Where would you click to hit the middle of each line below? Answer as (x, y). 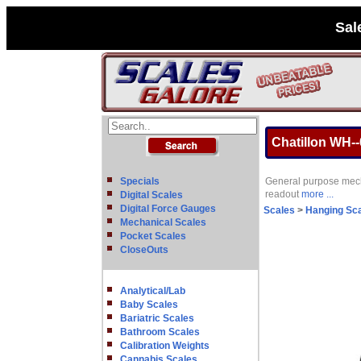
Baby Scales (149, 305)
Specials (140, 181)
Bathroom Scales (160, 332)
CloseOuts (144, 250)
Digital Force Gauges (168, 209)
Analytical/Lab (153, 291)
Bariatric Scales (157, 318)
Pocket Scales (153, 236)
